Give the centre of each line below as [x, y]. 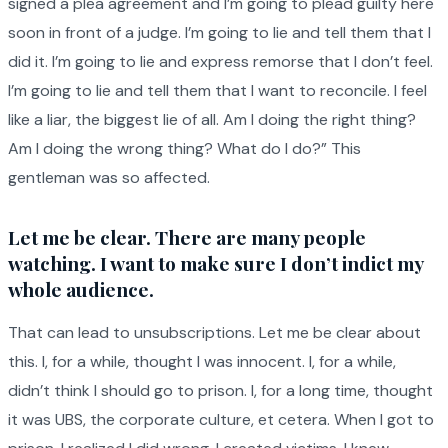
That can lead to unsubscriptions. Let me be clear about [214, 333]
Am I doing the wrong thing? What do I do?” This [184, 149]
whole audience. [81, 289]
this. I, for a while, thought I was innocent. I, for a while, [202, 362]
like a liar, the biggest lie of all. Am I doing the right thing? [212, 120]
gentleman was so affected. [109, 178]
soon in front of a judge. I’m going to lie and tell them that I [219, 33]
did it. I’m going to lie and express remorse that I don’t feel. [220, 62]
